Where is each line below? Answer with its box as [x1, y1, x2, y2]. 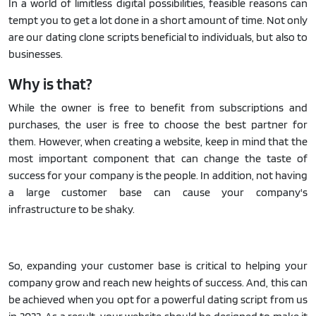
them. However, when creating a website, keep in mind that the [8, 134, 308, 148]
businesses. [8, 47, 63, 61]
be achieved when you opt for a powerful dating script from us [8, 292, 308, 306]
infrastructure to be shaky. [8, 202, 135, 216]
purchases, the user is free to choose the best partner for [8, 117, 308, 131]
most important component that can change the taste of [8, 151, 308, 165]
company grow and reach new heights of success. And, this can [8, 275, 308, 289]
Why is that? [8, 73, 92, 94]
